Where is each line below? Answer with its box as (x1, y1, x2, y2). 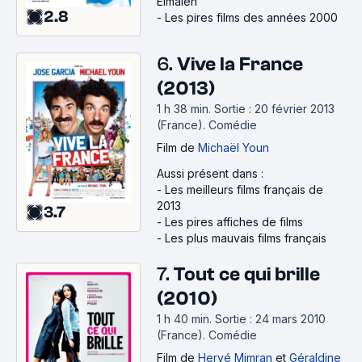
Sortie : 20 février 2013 (214, 102, 335, 116)
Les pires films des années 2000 (165, 11, 338, 24)
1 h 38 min (157, 102, 208, 116)
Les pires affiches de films (165, 215, 303, 229)
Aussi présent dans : (157, 166, 263, 181)
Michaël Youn (198, 141, 269, 155)
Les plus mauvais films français (165, 231, 326, 246)
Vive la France (177, 53, 303, 76)
